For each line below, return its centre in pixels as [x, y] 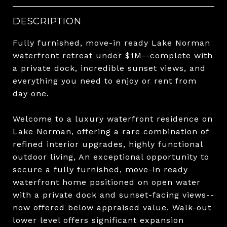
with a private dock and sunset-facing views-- [113, 195]
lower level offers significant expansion [98, 220]
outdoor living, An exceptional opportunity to [111, 157]
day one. [31, 93]
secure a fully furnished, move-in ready [100, 169]
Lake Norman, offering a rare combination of [111, 131]
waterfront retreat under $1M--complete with [113, 55]
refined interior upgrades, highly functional [108, 144]
